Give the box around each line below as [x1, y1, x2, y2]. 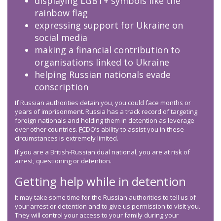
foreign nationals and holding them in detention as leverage [15, 116, 194, 125]
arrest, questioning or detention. [15, 156, 111, 166]
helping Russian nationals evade [35, 69, 171, 81]
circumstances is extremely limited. [15, 134, 122, 143]
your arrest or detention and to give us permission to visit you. [15, 202, 200, 211]
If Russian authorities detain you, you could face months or [15, 98, 191, 108]
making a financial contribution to [35, 44, 180, 56]
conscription [35, 81, 92, 93]
